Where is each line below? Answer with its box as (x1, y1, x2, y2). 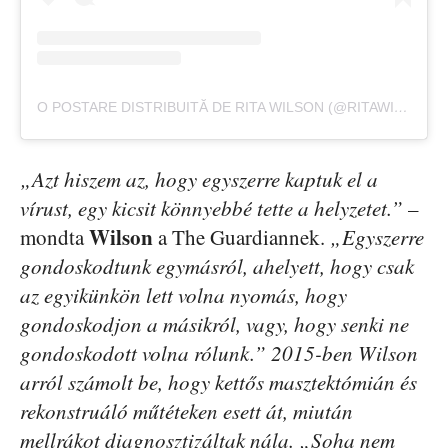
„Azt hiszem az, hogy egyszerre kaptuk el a (20, 164, 378, 193)
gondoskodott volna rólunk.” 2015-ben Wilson (20, 338, 418, 367)
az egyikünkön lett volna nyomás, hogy (20, 280, 347, 309)
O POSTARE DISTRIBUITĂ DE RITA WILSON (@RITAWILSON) (394, 98, 408, 115)
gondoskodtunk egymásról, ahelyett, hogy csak (20, 251, 414, 280)
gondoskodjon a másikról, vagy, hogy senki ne (20, 309, 409, 338)
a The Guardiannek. (153, 222, 330, 251)
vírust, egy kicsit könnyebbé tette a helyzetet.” (20, 193, 403, 222)
